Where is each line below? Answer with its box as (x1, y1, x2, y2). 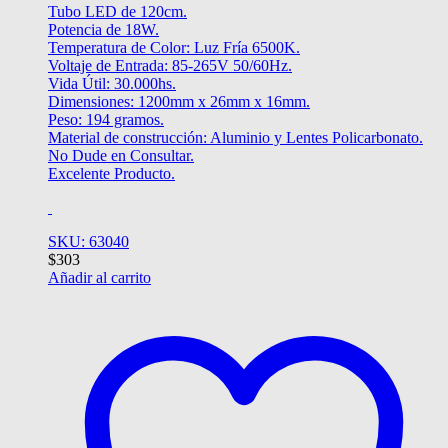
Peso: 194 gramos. (48, 111, 164, 129)
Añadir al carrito (48, 269, 151, 287)
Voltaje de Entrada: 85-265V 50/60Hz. (48, 57, 292, 75)
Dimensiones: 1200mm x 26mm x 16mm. (48, 93, 310, 111)
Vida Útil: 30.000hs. (48, 75, 176, 93)
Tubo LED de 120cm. (48, 3, 187, 21)
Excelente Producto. (48, 165, 175, 183)
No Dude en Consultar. (48, 147, 194, 165)
